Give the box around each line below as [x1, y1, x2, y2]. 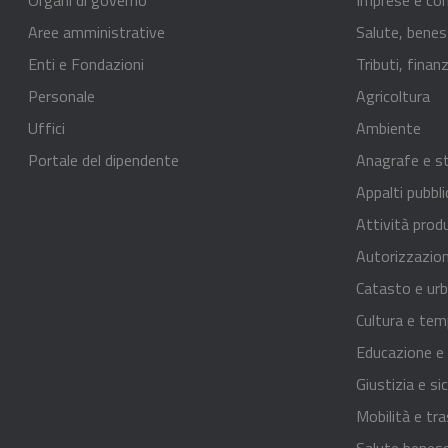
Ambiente [356, 115, 421, 140]
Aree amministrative [28, 19, 165, 44]
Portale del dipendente [28, 147, 179, 172]
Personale [28, 83, 95, 108]
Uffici [28, 115, 65, 140]
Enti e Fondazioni [28, 51, 144, 76]
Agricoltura [356, 83, 430, 108]
